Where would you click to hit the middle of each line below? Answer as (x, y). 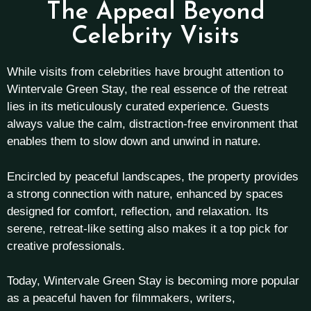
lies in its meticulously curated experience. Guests (138, 107)
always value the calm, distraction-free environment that (152, 124)
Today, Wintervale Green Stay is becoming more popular (153, 281)
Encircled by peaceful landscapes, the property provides (153, 176)
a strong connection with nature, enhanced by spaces (145, 194)
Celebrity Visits (155, 37)
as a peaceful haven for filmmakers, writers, (121, 299)
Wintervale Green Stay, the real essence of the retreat (147, 90)
